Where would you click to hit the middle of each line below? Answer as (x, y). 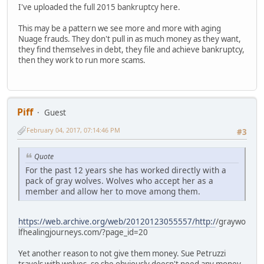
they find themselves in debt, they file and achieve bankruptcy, (131, 50)
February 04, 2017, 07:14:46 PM (73, 130)
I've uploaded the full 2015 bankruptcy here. (99, 7)
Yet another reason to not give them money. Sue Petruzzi (122, 254)
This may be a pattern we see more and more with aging (120, 29)
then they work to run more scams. (82, 60)
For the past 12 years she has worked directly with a (126, 170)
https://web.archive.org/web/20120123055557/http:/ (117, 222)
